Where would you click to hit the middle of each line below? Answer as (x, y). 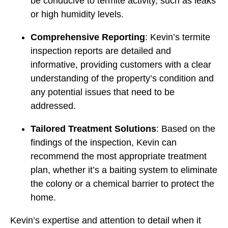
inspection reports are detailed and (101, 51)
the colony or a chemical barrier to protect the (122, 184)
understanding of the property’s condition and (122, 79)
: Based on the (186, 129)
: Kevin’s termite (178, 37)
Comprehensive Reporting (88, 37)
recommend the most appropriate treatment (119, 156)
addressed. (53, 106)
